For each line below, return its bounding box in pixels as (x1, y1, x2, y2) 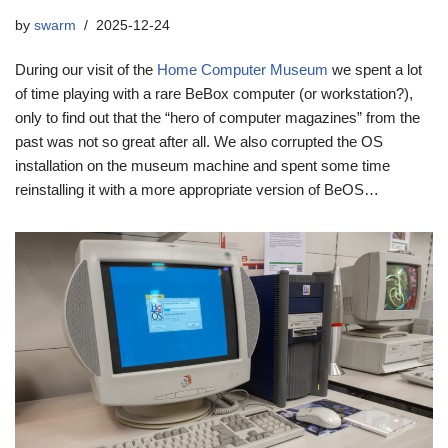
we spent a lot (328, 60, 422, 78)
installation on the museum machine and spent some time (15, 156, 390, 174)
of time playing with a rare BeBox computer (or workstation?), (15, 84, 413, 102)
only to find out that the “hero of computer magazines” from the (15, 108, 420, 126)
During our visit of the (15, 60, 157, 78)
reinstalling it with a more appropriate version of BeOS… (15, 180, 379, 198)
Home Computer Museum (157, 60, 328, 78)
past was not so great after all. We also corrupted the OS (15, 132, 383, 150)
